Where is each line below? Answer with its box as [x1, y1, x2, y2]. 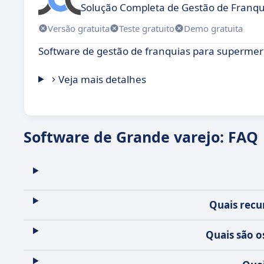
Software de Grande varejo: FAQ [24, 127, 258, 147]
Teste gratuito [119, 22, 174, 34]
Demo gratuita [184, 22, 243, 34]
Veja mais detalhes [58, 72, 147, 86]
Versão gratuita [48, 22, 110, 34]
